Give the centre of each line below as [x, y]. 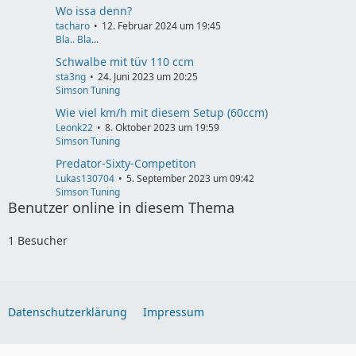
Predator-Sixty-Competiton [126, 164]
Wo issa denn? [94, 11]
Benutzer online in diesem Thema [121, 208]
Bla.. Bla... [77, 40]
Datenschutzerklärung [68, 312]
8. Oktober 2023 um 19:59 [162, 128]
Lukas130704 [85, 179]
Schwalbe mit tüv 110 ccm [125, 62]
